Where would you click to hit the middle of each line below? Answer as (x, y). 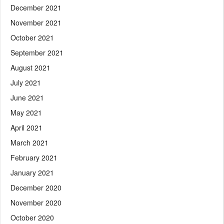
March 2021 (29, 142)
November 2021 (36, 22)
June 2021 (27, 97)
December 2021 (36, 7)
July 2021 (26, 82)
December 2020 (36, 187)
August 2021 (30, 67)
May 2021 (26, 112)
